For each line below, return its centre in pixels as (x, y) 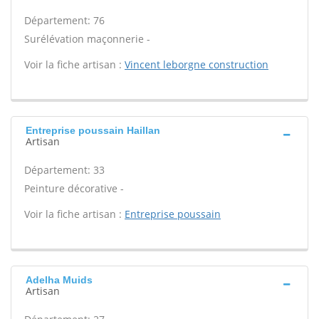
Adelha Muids (59, 280)
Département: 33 (64, 170)
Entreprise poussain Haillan (93, 130)
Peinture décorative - (74, 188)
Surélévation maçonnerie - (87, 39)
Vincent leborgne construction (197, 64)
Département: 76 (64, 20)
